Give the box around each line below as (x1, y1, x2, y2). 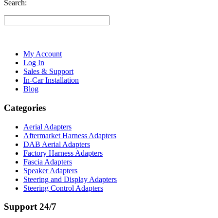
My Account (23, 50, 62, 58)
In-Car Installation (23, 76, 79, 85)
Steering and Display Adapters (23, 175, 117, 183)
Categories (4, 102, 46, 113)
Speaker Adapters (23, 166, 77, 175)
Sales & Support (23, 67, 73, 76)
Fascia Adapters (23, 157, 72, 166)
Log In (23, 58, 44, 67)
